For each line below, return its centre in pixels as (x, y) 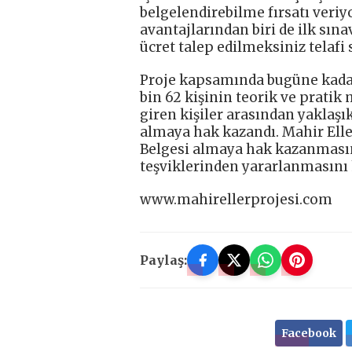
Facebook (308, 333)
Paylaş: (163, 260)
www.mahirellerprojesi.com (236, 199)
